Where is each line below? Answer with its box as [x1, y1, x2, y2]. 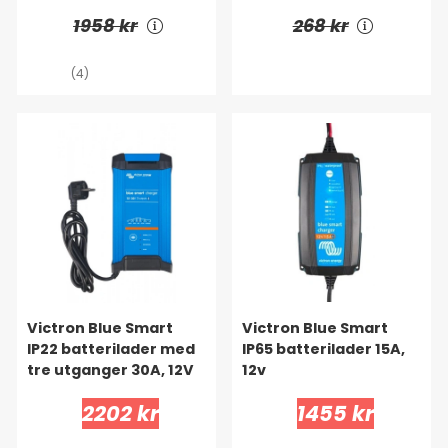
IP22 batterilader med [27, 339, 195, 360]
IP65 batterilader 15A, [242, 339, 405, 360]
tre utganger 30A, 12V [27, 360, 194, 381]
